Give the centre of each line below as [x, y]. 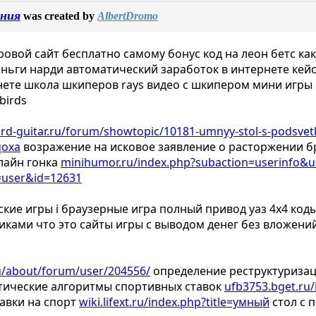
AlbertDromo [128, 16]
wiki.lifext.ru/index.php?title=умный [174, 302]
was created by [59, 16]
